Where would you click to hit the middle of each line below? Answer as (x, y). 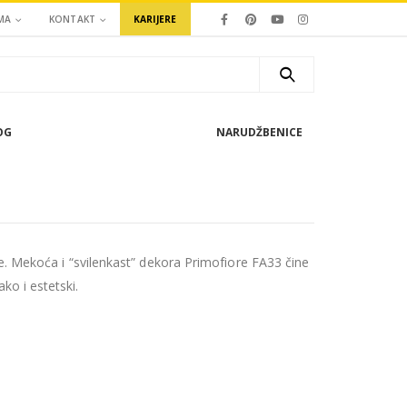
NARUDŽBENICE (259, 132)
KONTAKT (72, 19)
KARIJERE (155, 19)
